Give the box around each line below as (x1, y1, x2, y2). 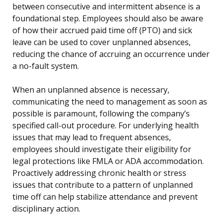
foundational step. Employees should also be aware (12, 13, 203, 24)
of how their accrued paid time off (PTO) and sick (12, 25, 192, 36)
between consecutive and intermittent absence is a (12, 1, 200, 12)
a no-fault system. (12, 60, 79, 72)
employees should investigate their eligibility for (12, 144, 191, 155)
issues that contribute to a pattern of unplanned (12, 179, 193, 191)
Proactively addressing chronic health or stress (12, 167, 186, 179)
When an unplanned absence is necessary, (12, 84, 169, 96)
